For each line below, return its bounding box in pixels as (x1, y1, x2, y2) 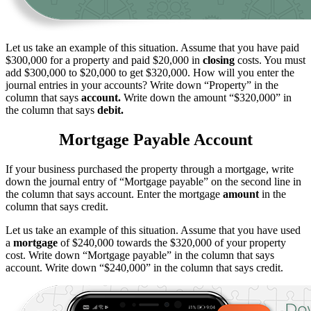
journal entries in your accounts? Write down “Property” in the (6, 79, 278, 92)
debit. (97, 104, 124, 117)
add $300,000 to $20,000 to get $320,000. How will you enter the (6, 67, 294, 79)
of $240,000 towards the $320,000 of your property (58, 237, 286, 249)
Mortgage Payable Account (58, 131, 253, 149)
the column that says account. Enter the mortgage (6, 188, 223, 201)
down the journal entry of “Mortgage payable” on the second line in (6, 176, 301, 188)
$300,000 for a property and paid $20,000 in (6, 54, 203, 67)
